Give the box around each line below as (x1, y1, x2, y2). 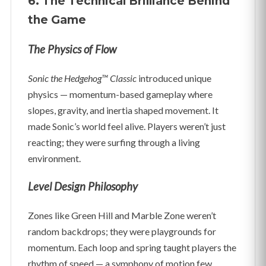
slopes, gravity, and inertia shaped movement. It (28, 104, 218, 116)
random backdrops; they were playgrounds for (28, 225, 216, 237)
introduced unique (137, 72, 211, 84)
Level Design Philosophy (28, 179, 138, 193)
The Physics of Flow (28, 43, 116, 56)
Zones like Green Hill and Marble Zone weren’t (28, 209, 216, 221)
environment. (28, 153, 81, 164)
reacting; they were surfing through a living (28, 137, 200, 148)
